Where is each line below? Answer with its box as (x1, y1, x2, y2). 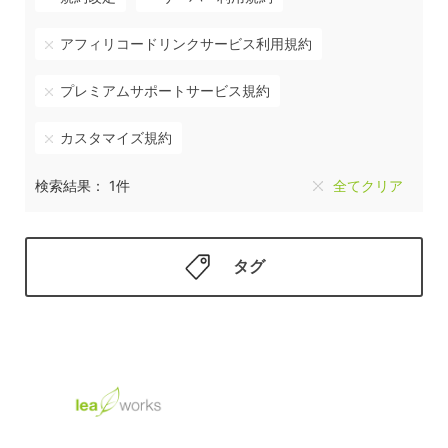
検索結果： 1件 (35, 177, 130, 195)
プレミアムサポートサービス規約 (59, 82, 270, 100)
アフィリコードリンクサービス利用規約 (59, 35, 312, 53)
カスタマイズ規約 (59, 129, 172, 147)
